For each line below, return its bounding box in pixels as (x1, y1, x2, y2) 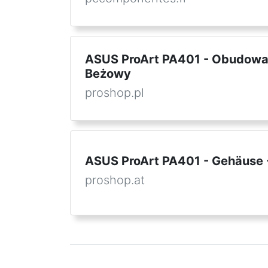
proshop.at (85, 173, 145, 187)
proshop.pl (85, 86, 144, 100)
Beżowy (85, 66, 131, 81)
